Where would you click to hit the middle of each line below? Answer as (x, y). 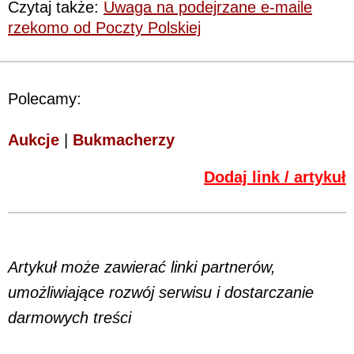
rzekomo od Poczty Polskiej (104, 27)
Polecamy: (45, 98)
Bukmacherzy (124, 139)
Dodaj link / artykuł (275, 177)
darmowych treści (70, 317)
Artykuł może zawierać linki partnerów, (142, 267)
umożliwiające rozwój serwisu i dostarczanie (161, 292)
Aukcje (34, 139)
